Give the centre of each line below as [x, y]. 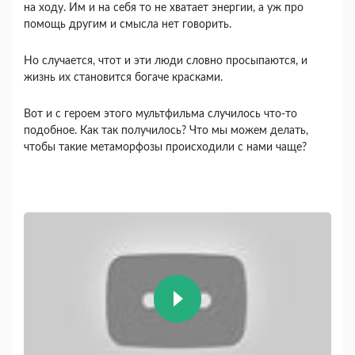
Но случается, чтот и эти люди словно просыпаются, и [166, 61]
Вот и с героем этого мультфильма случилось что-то [160, 115]
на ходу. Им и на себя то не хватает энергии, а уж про [164, 8]
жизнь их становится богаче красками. [125, 78]
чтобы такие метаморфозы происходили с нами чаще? [165, 148]
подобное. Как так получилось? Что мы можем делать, [166, 131]
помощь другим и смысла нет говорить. [128, 25]
